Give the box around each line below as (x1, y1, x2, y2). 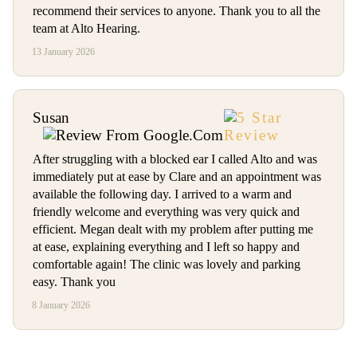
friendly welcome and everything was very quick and (33, 205, 300, 219)
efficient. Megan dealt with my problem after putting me (33, 222, 313, 237)
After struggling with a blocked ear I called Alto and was (33, 152, 317, 167)
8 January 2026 (32, 300, 91, 311)
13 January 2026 (32, 46, 96, 57)
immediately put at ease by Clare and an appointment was (33, 170, 321, 184)
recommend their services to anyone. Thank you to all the (33, 4, 320, 18)
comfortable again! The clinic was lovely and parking (33, 257, 300, 272)
